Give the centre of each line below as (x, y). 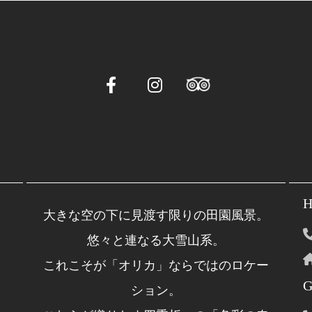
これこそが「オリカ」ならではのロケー (156, 265)
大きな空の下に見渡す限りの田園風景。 (156, 215)
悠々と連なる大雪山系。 (156, 240)
